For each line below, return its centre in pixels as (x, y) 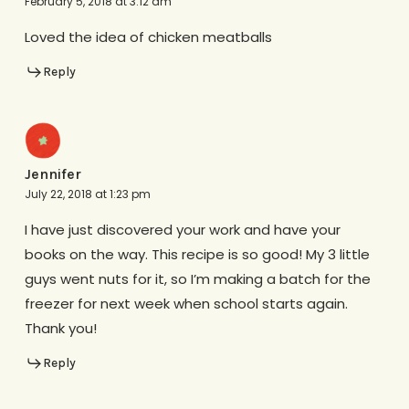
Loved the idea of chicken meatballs (148, 37)
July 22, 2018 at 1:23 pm (87, 194)
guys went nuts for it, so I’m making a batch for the (197, 279)
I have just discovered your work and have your (182, 230)
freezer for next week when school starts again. (186, 304)
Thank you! (60, 329)
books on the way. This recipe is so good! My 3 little (197, 255)
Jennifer (52, 174)
